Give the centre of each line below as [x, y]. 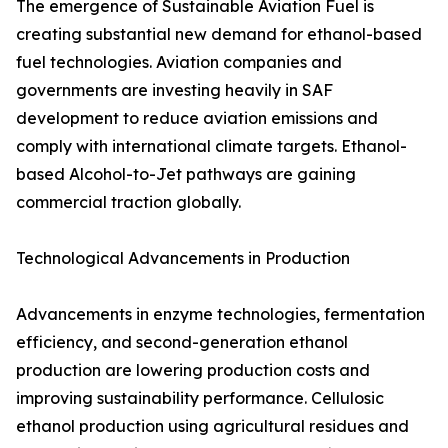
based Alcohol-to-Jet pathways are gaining [186, 174]
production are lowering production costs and [193, 370]
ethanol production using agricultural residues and [212, 426]
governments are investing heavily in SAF [174, 90]
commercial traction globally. [128, 202]
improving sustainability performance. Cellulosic [200, 398]
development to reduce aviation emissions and [197, 118]
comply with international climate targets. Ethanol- [211, 146]
